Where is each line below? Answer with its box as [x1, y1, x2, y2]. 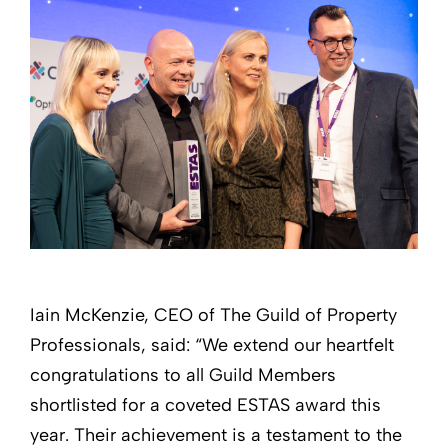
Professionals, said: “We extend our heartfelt [30, 333, 394, 356]
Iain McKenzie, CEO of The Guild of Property [30, 303, 397, 326]
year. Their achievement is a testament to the [30, 423, 402, 446]
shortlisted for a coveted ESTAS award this [30, 393, 381, 416]
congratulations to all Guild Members [30, 363, 336, 386]
